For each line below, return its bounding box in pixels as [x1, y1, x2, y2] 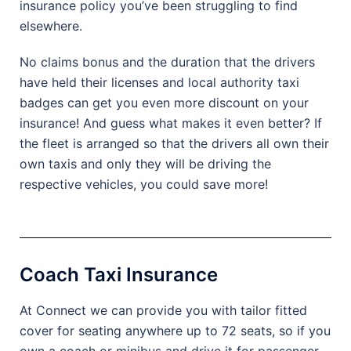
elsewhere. [20, 17, 82, 34]
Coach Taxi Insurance [20, 262, 218, 286]
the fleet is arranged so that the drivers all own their [20, 135, 329, 151]
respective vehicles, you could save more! [20, 175, 268, 192]
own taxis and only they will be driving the [20, 155, 271, 172]
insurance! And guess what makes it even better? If [20, 114, 322, 131]
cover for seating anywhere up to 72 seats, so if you [20, 322, 331, 338]
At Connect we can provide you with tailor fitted [20, 302, 307, 318]
